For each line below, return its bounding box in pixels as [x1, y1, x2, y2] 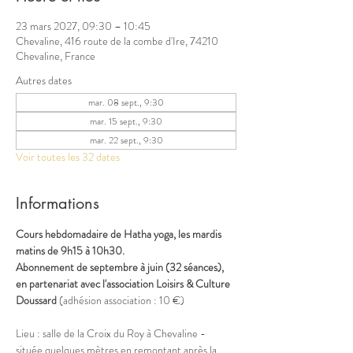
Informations [16, 193, 99, 214]
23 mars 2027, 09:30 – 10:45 [16, 18, 150, 34]
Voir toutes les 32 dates [16, 149, 120, 165]
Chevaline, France [16, 48, 95, 64]
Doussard [16, 292, 59, 308]
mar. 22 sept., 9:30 [89, 133, 163, 147]
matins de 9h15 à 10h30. [16, 243, 124, 258]
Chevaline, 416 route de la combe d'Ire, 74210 [16, 33, 218, 49]
